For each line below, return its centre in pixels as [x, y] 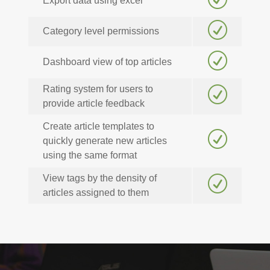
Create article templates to [98, 127]
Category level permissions [101, 31]
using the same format [89, 155]
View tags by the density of [99, 178]
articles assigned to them [96, 193]
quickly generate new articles [105, 141]
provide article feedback [93, 104]
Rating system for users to [98, 89]
